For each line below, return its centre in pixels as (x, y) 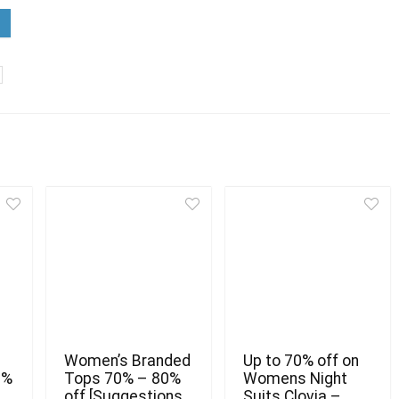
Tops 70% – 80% (122, 379)
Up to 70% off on (301, 361)
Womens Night (295, 379)
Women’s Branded (127, 361)
